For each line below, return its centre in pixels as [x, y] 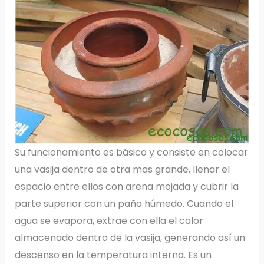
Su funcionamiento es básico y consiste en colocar [131, 152]
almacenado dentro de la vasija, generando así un [130, 238]
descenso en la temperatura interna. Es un [113, 255]
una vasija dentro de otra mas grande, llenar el [122, 169]
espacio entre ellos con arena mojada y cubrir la [126, 187]
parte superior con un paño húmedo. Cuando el [124, 204]
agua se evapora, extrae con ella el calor [109, 221]
